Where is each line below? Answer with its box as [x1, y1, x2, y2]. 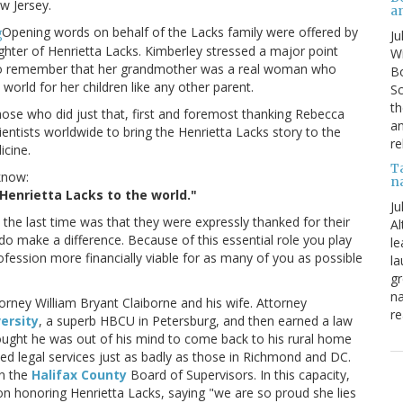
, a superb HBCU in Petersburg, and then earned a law [39, 312, 353, 330]
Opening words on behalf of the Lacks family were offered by [2, 23, 358, 41]
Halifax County [31, 366, 127, 384]
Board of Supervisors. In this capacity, [127, 366, 350, 384]
